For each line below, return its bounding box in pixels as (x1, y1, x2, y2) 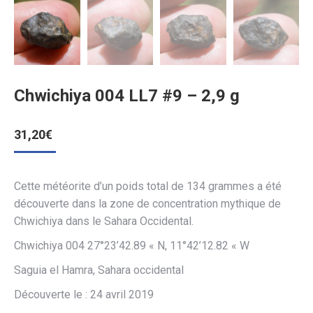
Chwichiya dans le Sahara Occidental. (14, 214, 194, 228)
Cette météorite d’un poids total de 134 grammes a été (14, 179, 282, 193)
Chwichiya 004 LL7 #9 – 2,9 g (14, 85, 240, 105)
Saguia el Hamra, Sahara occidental (14, 263, 184, 277)
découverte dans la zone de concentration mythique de (14, 196, 281, 210)
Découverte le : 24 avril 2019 (14, 287, 154, 301)
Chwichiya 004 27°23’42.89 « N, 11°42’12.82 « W (14, 238, 249, 252)
